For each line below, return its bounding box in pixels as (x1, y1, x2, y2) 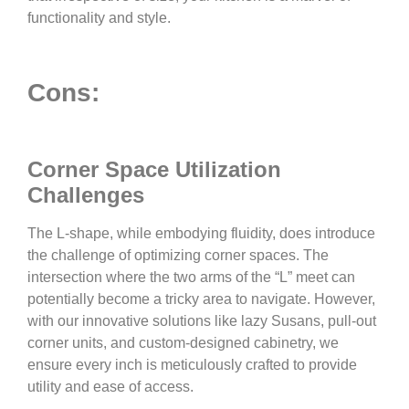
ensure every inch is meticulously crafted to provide (27, 357, 357, 373)
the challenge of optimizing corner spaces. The (27, 247, 329, 264)
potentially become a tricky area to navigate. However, (27, 291, 375, 308)
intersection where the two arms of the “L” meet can (27, 269, 355, 286)
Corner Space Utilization (27, 157, 281, 183)
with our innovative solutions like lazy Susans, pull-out (27, 313, 376, 330)
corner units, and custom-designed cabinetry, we (27, 335, 339, 351)
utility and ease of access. (27, 379, 194, 395)
